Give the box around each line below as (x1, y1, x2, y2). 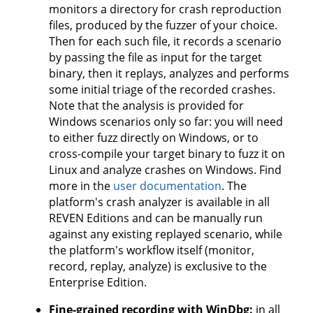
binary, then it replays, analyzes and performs (49, 66, 289, 82)
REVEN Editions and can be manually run (49, 210, 263, 226)
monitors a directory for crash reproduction (49, 1, 282, 17)
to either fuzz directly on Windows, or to (49, 130, 259, 146)
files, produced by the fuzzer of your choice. (49, 17, 277, 34)
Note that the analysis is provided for (49, 98, 244, 114)
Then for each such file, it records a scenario (49, 34, 282, 50)
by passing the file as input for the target (49, 50, 262, 66)
